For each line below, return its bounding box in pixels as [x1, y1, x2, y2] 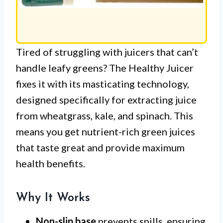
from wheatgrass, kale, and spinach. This [16, 109, 193, 121]
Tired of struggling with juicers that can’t [16, 45, 198, 58]
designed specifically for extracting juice [16, 93, 197, 106]
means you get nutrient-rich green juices [16, 125, 195, 137]
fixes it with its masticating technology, [16, 77, 189, 90]
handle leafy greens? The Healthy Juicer [16, 61, 194, 74]
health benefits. [16, 157, 85, 169]
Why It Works [16, 192, 90, 204]
